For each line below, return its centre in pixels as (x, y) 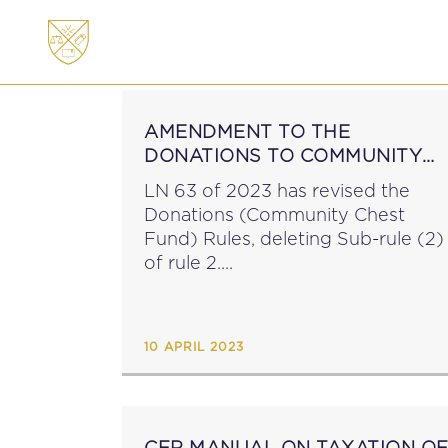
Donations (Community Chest (274, 214)
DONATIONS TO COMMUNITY (283, 155)
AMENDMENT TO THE (247, 131)
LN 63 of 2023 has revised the (277, 190)
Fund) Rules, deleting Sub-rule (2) (294, 238)
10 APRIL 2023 (194, 347)
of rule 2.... (188, 262)
